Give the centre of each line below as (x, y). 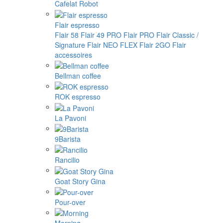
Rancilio (67, 160)
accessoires (73, 55)
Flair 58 (67, 35)
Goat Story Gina (80, 181)
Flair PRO (139, 35)
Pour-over (70, 202)
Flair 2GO (155, 45)
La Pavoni (70, 118)
